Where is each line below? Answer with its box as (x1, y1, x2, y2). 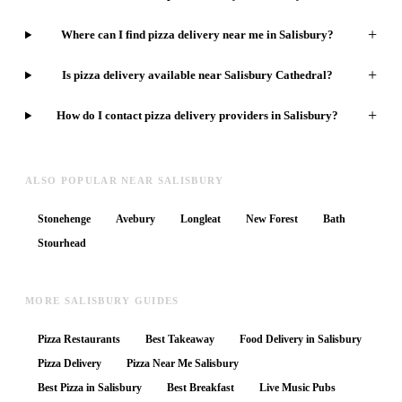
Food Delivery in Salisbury (240, 333, 362, 346)
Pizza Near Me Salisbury (127, 357, 239, 371)
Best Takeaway (145, 333, 214, 346)
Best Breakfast (167, 381, 234, 395)
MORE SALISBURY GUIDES (25, 295, 179, 307)
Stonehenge (38, 213, 91, 226)
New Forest (246, 213, 298, 226)
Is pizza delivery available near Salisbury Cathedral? (61, 67, 333, 82)
